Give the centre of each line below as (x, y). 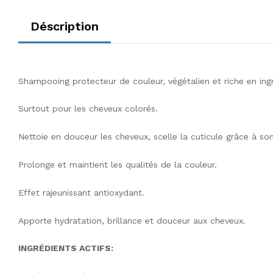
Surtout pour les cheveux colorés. (88, 109)
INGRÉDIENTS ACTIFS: (66, 248)
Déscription (65, 26)
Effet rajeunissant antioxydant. (81, 192)
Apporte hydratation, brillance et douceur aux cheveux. (132, 220)
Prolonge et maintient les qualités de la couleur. (118, 164)
